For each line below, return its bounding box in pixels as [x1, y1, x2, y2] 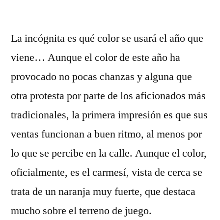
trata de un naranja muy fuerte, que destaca [11, 185, 195, 198]
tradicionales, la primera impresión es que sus [11, 108, 208, 122]
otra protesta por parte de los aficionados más [11, 89, 206, 103]
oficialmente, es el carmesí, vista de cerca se [11, 165, 202, 179]
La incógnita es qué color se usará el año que [11, 31, 203, 45]
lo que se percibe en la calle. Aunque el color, [11, 146, 207, 160]
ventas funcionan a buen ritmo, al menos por [11, 127, 202, 141]
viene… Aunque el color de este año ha [11, 51, 180, 64]
